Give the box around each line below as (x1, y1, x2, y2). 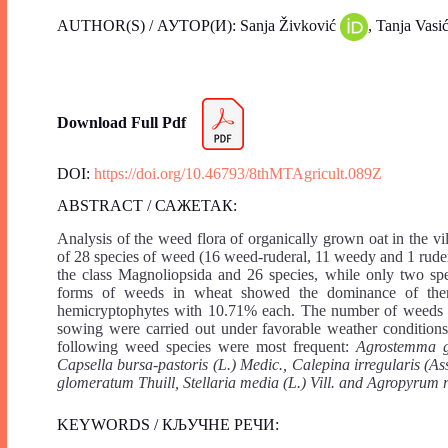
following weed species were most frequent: (57, 338, 356, 356)
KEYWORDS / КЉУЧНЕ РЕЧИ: (57, 416, 279, 434)
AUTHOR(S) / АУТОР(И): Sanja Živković (57, 16, 340, 34)
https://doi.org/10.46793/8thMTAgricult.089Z (94, 164, 382, 182)
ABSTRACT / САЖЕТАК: (57, 197, 237, 215)
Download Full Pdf (57, 113, 194, 131)
